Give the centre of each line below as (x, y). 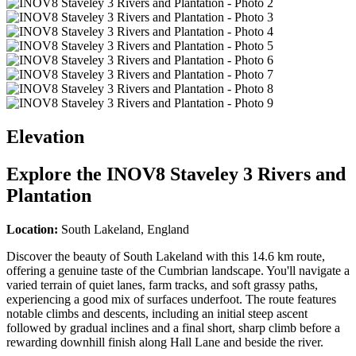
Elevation (45, 137)
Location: (32, 230)
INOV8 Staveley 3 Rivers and (226, 174)
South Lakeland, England (125, 230)
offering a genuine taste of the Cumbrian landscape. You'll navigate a (178, 271)
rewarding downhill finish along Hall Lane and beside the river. (165, 342)
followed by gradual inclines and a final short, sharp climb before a (173, 328)
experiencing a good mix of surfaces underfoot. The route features (171, 300)
